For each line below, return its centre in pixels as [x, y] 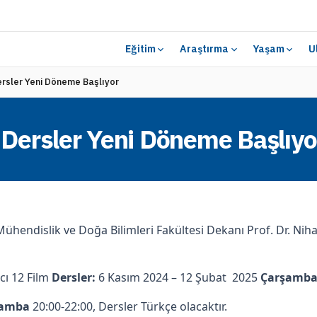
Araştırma [204, 49]
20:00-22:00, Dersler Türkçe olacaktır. [128, 306]
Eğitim [140, 49]
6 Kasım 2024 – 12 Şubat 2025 [178, 277]
